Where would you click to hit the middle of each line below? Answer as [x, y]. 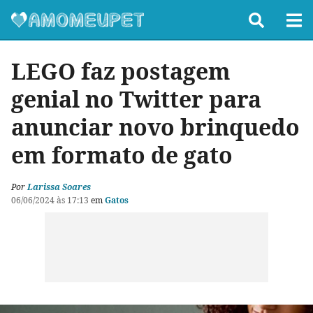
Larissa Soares [59, 187]
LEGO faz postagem [121, 71]
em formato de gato [122, 155]
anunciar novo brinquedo [155, 127]
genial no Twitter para [136, 99]
